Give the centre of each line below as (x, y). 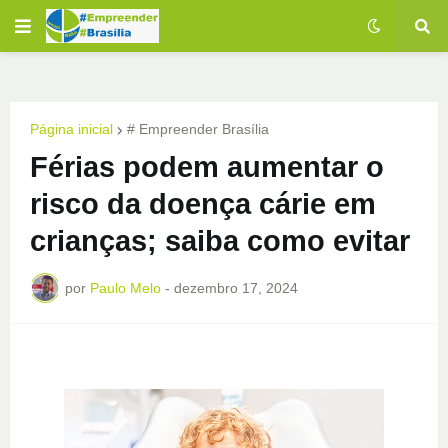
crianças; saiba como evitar (220, 241)
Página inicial (71, 129)
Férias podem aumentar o (207, 167)
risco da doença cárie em (203, 204)
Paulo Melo (125, 287)
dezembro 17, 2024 (236, 287)
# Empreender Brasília (198, 129)
